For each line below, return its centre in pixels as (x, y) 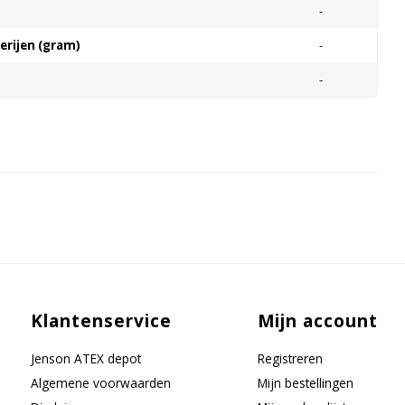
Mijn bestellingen (305, 383)
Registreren (290, 358)
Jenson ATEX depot (86, 358)
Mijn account (317, 321)
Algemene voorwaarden (101, 383)
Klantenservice (101, 321)
